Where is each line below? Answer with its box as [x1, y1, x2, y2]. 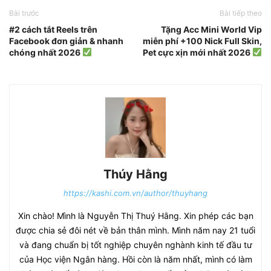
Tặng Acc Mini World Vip [161, 24, 262, 34]
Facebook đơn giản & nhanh [9, 35, 123, 46]
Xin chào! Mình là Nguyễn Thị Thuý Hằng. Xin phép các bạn [18, 210, 253, 221]
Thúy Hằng [103, 166, 168, 181]
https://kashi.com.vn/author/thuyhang [64, 188, 207, 198]
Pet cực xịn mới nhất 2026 [143, 47, 253, 57]
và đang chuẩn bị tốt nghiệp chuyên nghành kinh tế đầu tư [19, 239, 252, 250]
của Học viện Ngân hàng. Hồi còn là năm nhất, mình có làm [19, 253, 252, 264]
